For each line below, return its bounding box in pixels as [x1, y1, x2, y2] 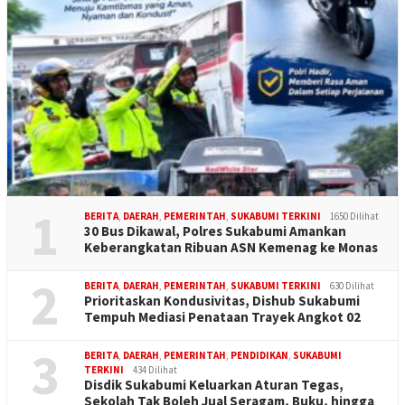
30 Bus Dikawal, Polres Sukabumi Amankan [84, 221, 346, 240]
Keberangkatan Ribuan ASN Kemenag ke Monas [84, 238, 378, 256]
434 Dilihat [133, 363, 177, 376]
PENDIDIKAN [231, 348, 288, 362]
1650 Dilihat [330, 209, 379, 222]
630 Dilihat [330, 278, 374, 292]
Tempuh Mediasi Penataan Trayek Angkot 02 [84, 307, 361, 325]
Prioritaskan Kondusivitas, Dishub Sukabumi [84, 291, 360, 309]
